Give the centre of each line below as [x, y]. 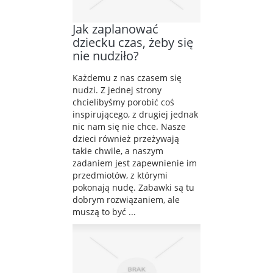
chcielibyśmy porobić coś [123, 102]
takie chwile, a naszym [118, 151]
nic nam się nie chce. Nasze [129, 127]
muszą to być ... [104, 212]
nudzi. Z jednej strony [117, 90]
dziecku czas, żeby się [133, 43]
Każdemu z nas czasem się [127, 78]
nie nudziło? [106, 56]
